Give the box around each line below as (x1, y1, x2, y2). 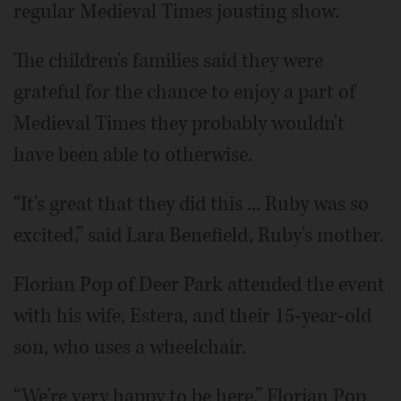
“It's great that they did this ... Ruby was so (13, 190, 369, 218)
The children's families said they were (13, 47, 323, 74)
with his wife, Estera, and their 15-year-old (13, 302, 371, 329)
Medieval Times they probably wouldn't (13, 109, 345, 137)
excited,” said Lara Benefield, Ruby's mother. (13, 221, 384, 249)
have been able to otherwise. (13, 141, 252, 168)
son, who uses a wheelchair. (13, 333, 246, 361)
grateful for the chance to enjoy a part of (13, 78, 355, 106)
